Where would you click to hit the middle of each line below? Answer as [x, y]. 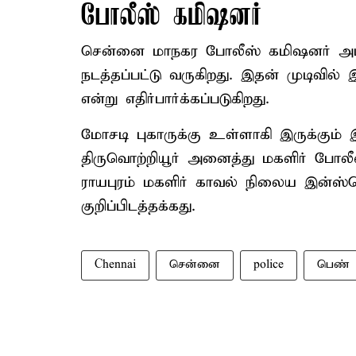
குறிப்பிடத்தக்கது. [138, 206]
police [269, 265]
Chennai [115, 265]
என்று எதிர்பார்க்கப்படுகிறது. [175, 99]
